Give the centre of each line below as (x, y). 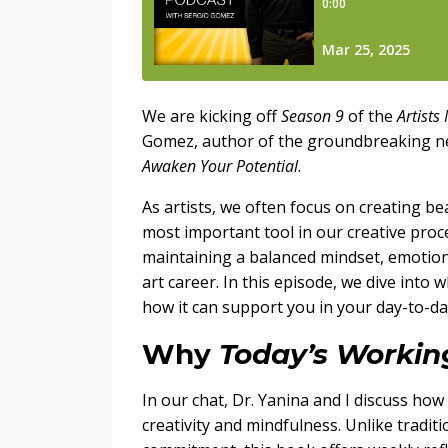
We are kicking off (211, 115)
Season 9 (312, 115)
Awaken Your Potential (220, 165)
